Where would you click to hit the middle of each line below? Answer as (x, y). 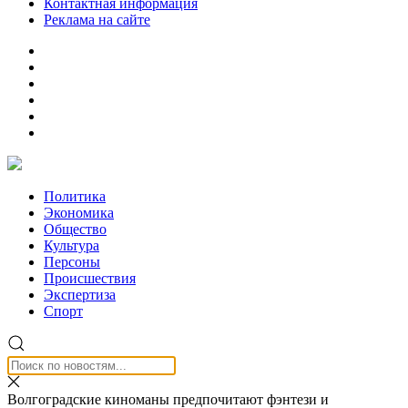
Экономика (79, 213)
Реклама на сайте (97, 20)
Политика (75, 196)
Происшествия (90, 278)
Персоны (72, 262)
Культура (71, 245)
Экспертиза (80, 295)
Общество (75, 229)
